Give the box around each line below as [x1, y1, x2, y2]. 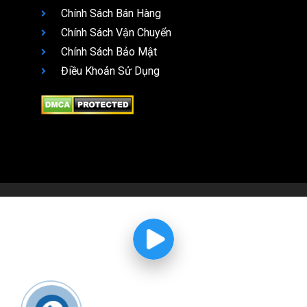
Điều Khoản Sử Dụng [60, 64, 160, 78]
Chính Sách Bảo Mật [60, 45, 157, 59]
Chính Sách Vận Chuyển [60, 26, 171, 40]
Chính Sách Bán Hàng [60, 7, 161, 21]
